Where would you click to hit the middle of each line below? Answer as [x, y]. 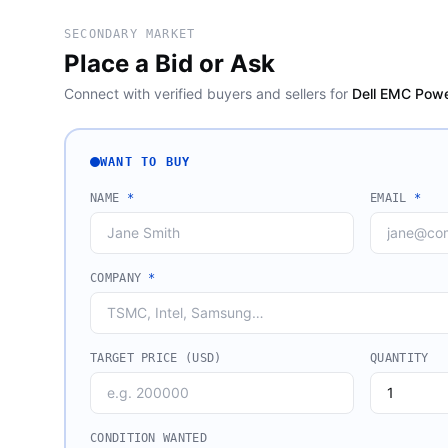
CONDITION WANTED [148, 438]
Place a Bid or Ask [169, 63]
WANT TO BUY [145, 162]
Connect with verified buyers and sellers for [206, 93]
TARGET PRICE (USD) [156, 358]
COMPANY [119, 278]
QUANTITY [399, 358]
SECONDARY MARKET [130, 34]
